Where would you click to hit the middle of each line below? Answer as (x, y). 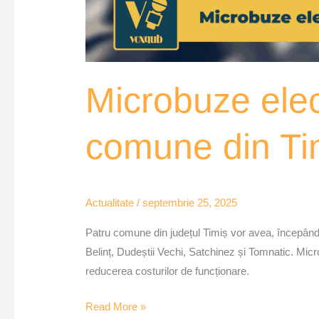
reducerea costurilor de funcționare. (168, 271)
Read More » (116, 306)
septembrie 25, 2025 (190, 203)
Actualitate (110, 203)
